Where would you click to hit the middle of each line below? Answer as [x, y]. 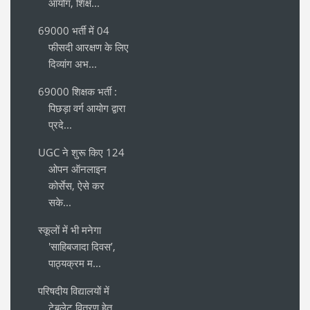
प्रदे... [60, 124]
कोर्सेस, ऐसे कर [76, 185]
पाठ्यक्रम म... [75, 263]
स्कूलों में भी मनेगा [70, 229]
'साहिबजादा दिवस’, [82, 246]
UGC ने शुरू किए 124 [81, 152]
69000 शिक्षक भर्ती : [77, 91]
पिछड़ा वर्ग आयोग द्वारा [87, 108]
